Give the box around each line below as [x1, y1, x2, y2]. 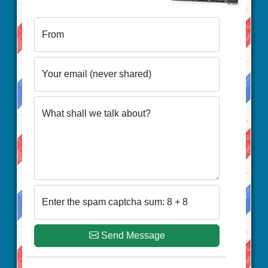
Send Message [100, 230, 165, 240]
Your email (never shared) [42, 68, 151, 79]
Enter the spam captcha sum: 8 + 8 [42, 196, 188, 207]
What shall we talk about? [42, 108, 151, 118]
